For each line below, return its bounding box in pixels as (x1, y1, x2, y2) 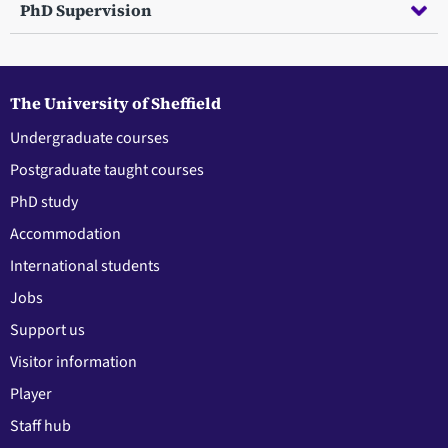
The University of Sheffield (10, 92, 221, 115)
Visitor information (10, 351, 137, 374)
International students (10, 255, 160, 278)
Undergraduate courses (10, 127, 169, 150)
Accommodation (10, 223, 121, 246)
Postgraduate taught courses (10, 159, 204, 182)
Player (10, 383, 52, 406)
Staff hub (10, 415, 71, 438)
